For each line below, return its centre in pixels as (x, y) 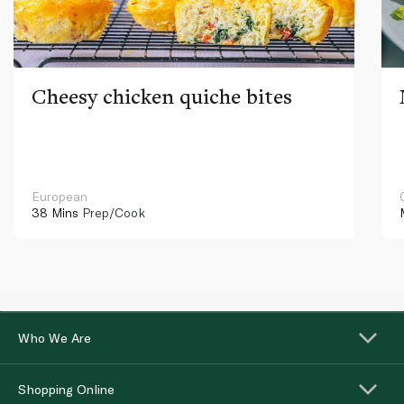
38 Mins (55, 212)
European (60, 196)
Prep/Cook (112, 212)
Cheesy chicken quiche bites (162, 96)
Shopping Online (66, 389)
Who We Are (55, 337)
